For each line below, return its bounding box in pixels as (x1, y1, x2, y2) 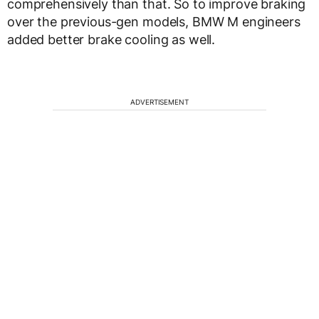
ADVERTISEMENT (130, 98, 189, 106)
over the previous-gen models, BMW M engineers (7, 14, 300, 29)
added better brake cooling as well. (7, 32, 216, 47)
